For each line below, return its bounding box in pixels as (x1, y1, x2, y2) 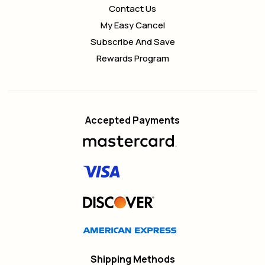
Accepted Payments (85, 114, 180, 127)
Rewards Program (96, 52, 169, 65)
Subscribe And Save (90, 35, 175, 49)
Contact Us (109, 2, 156, 15)
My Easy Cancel (100, 19, 165, 32)
